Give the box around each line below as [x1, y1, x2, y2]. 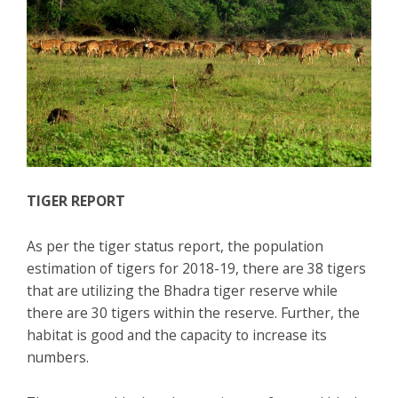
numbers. [27, 346, 89, 367]
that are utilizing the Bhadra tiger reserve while [27, 280, 338, 300]
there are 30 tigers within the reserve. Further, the [27, 302, 360, 322]
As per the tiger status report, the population [27, 235, 323, 256]
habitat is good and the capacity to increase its [27, 324, 327, 345]
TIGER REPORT [27, 190, 125, 211]
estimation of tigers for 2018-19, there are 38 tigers [27, 258, 366, 278]
